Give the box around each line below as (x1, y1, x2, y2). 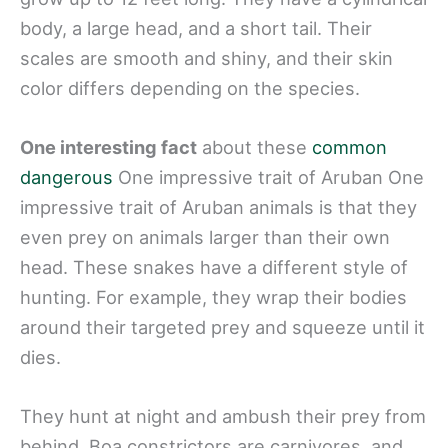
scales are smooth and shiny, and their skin (20, 47, 393, 70)
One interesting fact (20, 136, 197, 159)
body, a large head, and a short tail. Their (20, 17, 372, 40)
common (312, 136, 387, 159)
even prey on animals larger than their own (20, 226, 390, 249)
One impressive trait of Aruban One (113, 166, 424, 189)
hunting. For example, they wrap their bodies (20, 286, 407, 309)
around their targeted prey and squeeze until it (20, 316, 425, 339)
